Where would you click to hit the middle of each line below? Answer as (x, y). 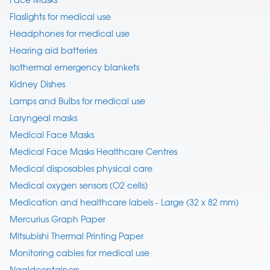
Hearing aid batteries (53, 50)
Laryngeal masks (43, 118)
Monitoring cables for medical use (80, 253)
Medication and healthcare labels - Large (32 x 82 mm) (124, 202)
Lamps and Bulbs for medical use (77, 101)
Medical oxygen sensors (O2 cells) (79, 185)
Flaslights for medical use (60, 17)
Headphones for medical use (70, 33)
